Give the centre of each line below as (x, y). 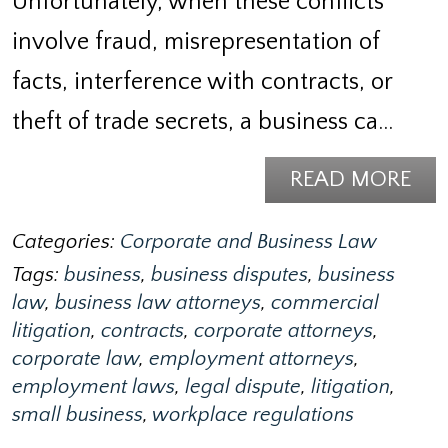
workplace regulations (253, 414)
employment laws (93, 386)
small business (77, 414)
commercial (325, 302)
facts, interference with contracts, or (202, 81)
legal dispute (243, 386)
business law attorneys (158, 302)
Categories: (66, 241)
